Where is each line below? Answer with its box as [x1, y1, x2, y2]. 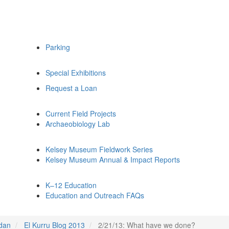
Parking [45, 42, 70, 52]
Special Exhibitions [45, 67, 106, 78]
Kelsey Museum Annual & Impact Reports [45, 154, 180, 165]
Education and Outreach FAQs [45, 190, 144, 200]
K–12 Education [45, 180, 97, 190]
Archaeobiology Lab [45, 119, 110, 129]
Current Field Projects [45, 108, 116, 119]
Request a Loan [45, 83, 97, 93]
